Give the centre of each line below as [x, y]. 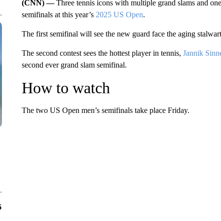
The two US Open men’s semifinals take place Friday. [105, 110]
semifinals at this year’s [58, 15]
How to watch [66, 88]
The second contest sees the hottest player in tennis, [102, 53]
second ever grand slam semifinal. [74, 65]
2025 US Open [119, 15]
